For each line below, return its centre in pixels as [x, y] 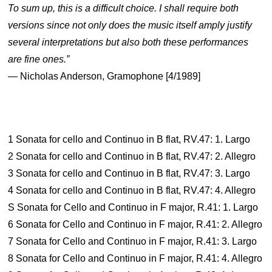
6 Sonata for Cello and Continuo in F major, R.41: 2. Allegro [135, 224]
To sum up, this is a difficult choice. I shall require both [124, 8]
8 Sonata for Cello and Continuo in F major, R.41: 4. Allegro [135, 258]
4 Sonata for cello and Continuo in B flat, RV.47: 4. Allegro [132, 190]
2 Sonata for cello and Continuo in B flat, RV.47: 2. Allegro [132, 156]
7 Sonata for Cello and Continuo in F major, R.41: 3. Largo [133, 241]
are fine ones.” [39, 59]
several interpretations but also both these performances [128, 42]
